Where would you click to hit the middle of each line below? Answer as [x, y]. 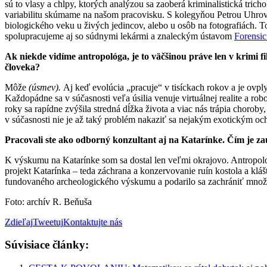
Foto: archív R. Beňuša [48, 201]
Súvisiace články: [47, 245]
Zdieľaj [19, 222]
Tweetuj [48, 222]
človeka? [22, 67]
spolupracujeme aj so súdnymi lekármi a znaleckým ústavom [119, 36]
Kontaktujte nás [93, 222]
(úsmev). [46, 87]
